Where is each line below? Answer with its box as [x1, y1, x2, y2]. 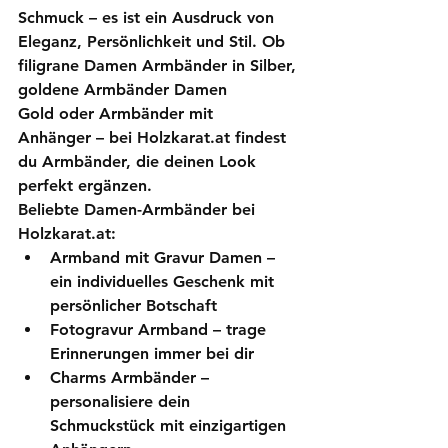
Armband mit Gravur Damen [50, 247, 262, 267]
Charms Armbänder [50, 367, 196, 387]
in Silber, [227, 55, 301, 75]
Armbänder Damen [84, 79, 232, 99]
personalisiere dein [50, 391, 195, 411]
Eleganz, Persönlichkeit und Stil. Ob [18, 31, 290, 51]
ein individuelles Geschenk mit [50, 271, 279, 291]
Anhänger [18, 127, 91, 147]
